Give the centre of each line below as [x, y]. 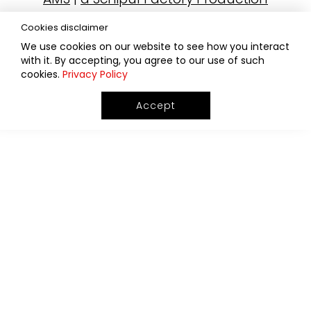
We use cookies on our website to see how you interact [155, 47]
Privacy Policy [95, 75]
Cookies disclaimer [65, 27]
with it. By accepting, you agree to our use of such [143, 61]
